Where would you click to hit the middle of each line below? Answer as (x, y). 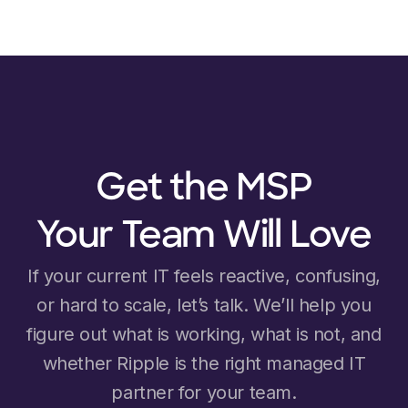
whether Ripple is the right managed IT (204, 364)
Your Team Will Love (204, 238)
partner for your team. (204, 393)
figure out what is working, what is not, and (204, 335)
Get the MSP (204, 191)
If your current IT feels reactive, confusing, (204, 276)
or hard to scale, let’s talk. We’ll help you (204, 306)
